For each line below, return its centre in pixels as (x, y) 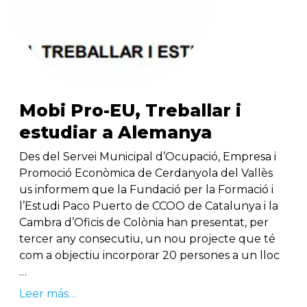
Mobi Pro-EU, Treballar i (130, 111)
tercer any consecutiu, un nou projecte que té (147, 239)
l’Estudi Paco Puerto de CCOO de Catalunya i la (149, 206)
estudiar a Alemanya (115, 133)
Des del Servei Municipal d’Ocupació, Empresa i (148, 157)
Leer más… (48, 294)
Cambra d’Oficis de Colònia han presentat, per (144, 223)
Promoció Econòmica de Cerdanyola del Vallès (146, 173)
